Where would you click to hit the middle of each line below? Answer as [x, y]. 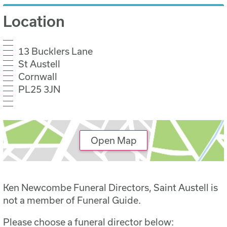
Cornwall [38, 76]
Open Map [113, 141]
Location [34, 21]
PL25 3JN [40, 89]
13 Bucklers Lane [56, 51]
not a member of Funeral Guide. [72, 200]
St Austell [40, 64]
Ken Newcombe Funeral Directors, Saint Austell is [111, 188]
